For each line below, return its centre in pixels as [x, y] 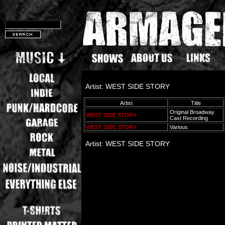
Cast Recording [190, 118]
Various [180, 127]
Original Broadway [192, 112]
